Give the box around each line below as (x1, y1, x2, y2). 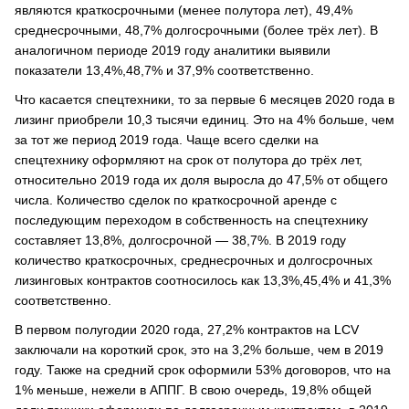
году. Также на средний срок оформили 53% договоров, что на (15, 362, 391, 377)
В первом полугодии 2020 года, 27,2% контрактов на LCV (15, 322, 359, 337)
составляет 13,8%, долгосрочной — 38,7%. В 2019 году (15, 233, 346, 247)
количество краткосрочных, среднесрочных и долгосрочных (15, 253, 372, 267)
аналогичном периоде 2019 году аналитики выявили (15, 43, 330, 58)
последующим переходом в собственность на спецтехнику (15, 213, 368, 227)
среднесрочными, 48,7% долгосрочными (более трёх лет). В (15, 23, 378, 37)
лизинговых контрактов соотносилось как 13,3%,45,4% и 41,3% (15, 273, 391, 288)
